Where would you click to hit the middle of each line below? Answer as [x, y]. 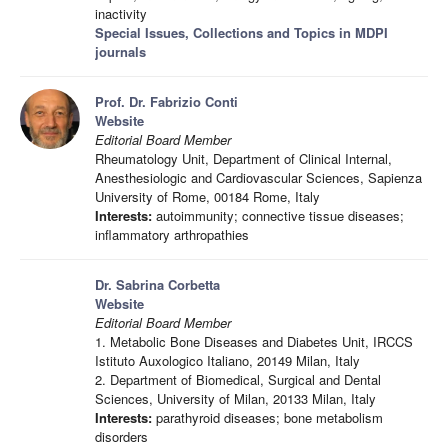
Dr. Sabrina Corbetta [157, 284]
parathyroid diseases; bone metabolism [267, 417]
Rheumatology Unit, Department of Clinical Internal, [243, 158]
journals [120, 51]
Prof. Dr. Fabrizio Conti [166, 101]
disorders [121, 436]
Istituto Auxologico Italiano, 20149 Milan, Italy [227, 360]
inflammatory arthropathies [172, 234]
